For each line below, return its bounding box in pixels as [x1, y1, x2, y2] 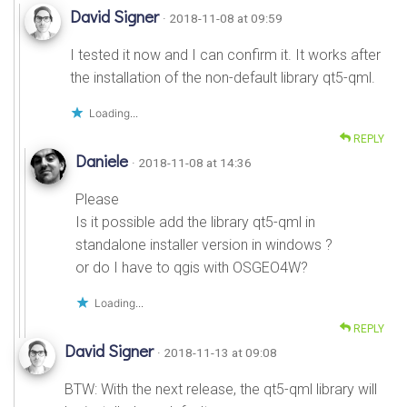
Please [75, 190, 119, 208]
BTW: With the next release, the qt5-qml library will [65, 380, 377, 398]
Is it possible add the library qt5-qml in [75, 213, 315, 231]
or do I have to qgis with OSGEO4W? [75, 258, 308, 276]
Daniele [75, 149, 132, 172]
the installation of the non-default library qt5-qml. [70, 68, 375, 86]
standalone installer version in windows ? [75, 235, 333, 253]
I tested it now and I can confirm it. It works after [70, 45, 381, 64]
